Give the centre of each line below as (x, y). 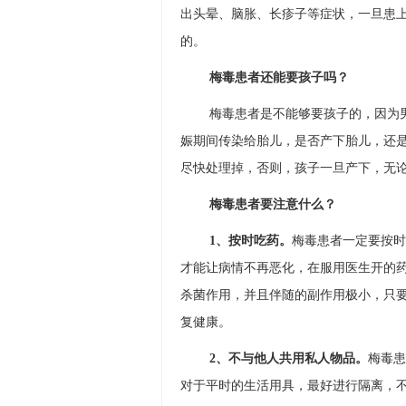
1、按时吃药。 (250, 240)
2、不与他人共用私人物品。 (288, 358)
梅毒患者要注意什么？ (272, 204)
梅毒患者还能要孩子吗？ (279, 77)
